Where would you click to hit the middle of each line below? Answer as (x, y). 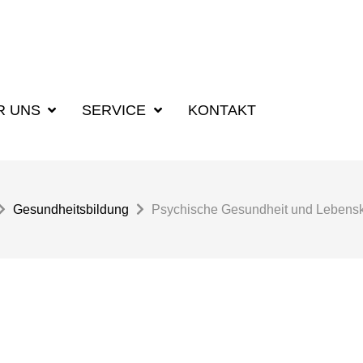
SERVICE (116, 110)
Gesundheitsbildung (71, 209)
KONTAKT (222, 110)
